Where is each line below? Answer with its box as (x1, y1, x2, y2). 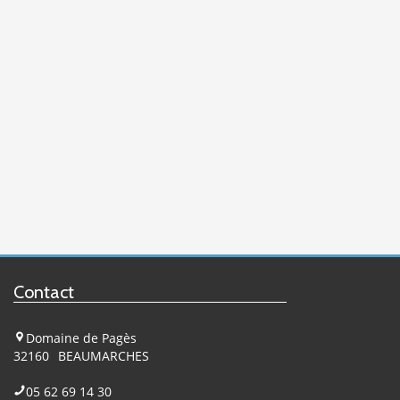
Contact (13, 280, 74, 303)
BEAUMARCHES (58, 346, 149, 364)
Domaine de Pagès (26, 329, 137, 346)
